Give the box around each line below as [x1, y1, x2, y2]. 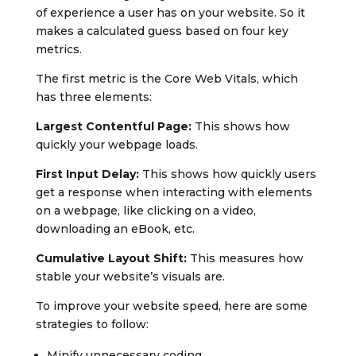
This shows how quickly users [141, 167, 316, 182]
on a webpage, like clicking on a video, [35, 203, 256, 219]
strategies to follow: [35, 317, 149, 332]
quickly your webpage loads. [35, 137, 198, 153]
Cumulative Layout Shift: [35, 251, 190, 266]
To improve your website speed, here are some [35, 299, 308, 314]
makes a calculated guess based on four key [35, 24, 288, 39]
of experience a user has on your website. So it [35, 6, 305, 21]
